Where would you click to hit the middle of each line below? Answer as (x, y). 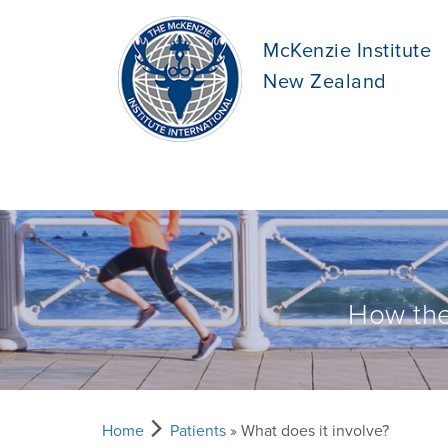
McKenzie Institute (347, 51)
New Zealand (325, 82)
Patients (198, 431)
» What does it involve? (307, 431)
